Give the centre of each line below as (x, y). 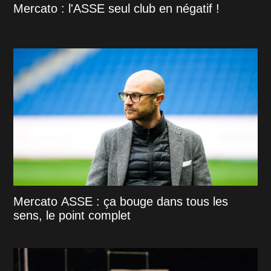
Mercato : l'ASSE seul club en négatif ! (117, 9)
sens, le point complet (72, 215)
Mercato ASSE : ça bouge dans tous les (121, 201)
